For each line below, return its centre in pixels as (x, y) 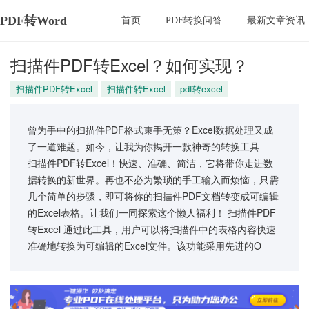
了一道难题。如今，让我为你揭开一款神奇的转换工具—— (153, 146)
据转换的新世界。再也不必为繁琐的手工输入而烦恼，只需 (153, 179)
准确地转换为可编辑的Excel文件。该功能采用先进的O (144, 246)
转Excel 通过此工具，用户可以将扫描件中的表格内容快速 (152, 229)
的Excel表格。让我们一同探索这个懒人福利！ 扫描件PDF (152, 212)
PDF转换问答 (194, 20)
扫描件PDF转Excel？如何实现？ (129, 64)
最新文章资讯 (276, 20)
